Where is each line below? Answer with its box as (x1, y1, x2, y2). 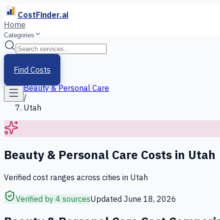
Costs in (138, 146, 188, 163)
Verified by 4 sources (16, 193, 90, 204)
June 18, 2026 (124, 193, 176, 204)
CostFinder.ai (18, 10, 68, 20)
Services (24, 63, 53, 73)
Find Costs (14, 65, 51, 75)
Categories (4, 31, 34, 39)
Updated (90, 193, 124, 204)
